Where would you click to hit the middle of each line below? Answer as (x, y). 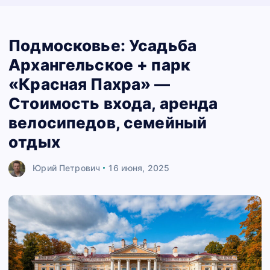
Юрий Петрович (67, 168)
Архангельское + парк (100, 64)
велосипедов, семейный (108, 122)
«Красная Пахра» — (89, 84)
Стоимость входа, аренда (113, 103)
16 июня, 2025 (139, 168)
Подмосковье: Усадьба (103, 45)
